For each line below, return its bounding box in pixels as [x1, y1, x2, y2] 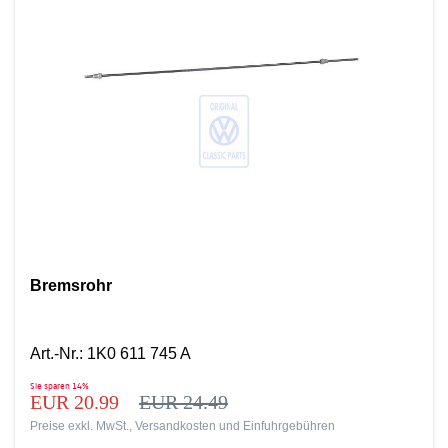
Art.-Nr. [30, 345, 79, 362]
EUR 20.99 [30, 391, 124, 413]
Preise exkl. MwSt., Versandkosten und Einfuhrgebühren [30, 419, 335, 433]
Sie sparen [30, 380, 70, 391]
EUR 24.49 [139, 391, 228, 413]
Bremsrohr [30, 277, 112, 294]
